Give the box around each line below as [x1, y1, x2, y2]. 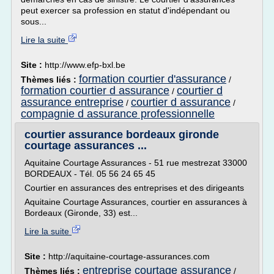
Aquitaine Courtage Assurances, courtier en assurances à [24, 197, 247, 207]
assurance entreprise [21, 96, 124, 108]
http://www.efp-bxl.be [45, 60, 125, 70]
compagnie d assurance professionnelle [21, 108, 215, 120]
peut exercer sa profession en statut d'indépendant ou [21, 6, 230, 15]
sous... [21, 17, 46, 26]
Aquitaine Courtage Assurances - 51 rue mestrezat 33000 [24, 158, 247, 168]
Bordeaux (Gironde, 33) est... [24, 208, 138, 218]
